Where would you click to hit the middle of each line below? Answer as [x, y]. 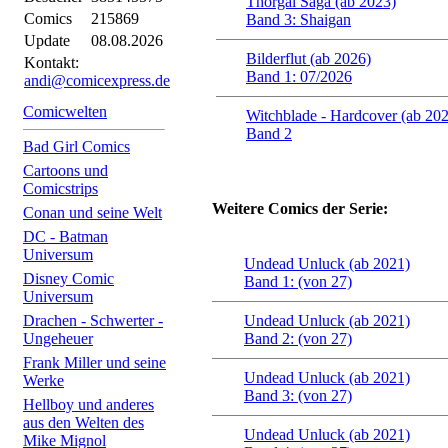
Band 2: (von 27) [298, 338]
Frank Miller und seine [94, 362]
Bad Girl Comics [76, 146]
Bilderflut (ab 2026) [308, 58]
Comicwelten [65, 111]
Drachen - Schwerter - [93, 320]
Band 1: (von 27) [298, 281]
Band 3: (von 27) [298, 395]
